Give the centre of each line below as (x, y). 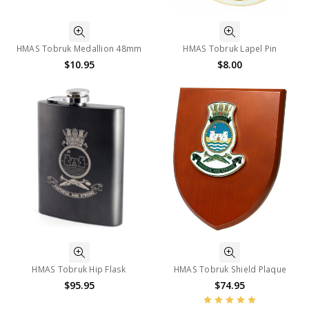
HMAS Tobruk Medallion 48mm (79, 48)
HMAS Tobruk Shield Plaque (230, 269)
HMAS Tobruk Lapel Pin (230, 48)
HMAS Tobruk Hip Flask (79, 269)
